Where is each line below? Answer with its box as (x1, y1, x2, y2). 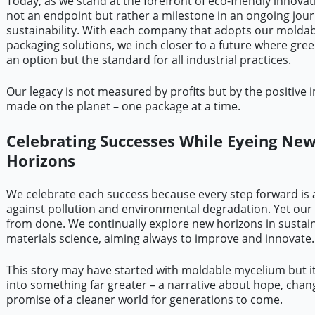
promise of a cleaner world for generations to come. (6, 292, 283, 308)
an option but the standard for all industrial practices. (6, 52, 291, 68)
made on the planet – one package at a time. (6, 98, 240, 115)
